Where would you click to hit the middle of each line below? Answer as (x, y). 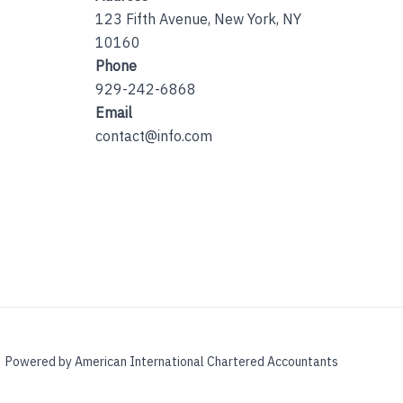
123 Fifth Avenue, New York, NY (198, 18)
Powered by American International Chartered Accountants (172, 361)
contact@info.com (154, 135)
